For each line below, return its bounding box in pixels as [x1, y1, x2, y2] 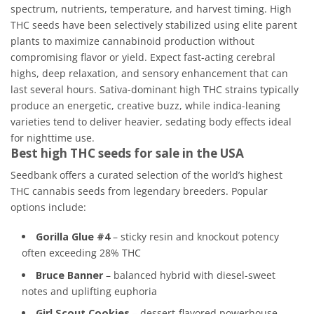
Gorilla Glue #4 [36, 229, 111, 243]
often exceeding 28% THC [22, 245, 141, 259]
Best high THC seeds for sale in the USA [11, 144, 244, 161]
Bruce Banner [36, 268, 104, 282]
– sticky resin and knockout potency [110, 229, 280, 243]
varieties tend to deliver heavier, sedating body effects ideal [11, 114, 292, 128]
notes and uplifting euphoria [22, 284, 157, 298]
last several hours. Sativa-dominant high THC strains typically [11, 82, 299, 96]
